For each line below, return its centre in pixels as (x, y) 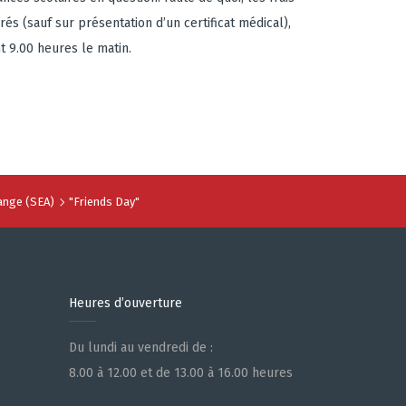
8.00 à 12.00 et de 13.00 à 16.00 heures (181, 373)
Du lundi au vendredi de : (141, 348)
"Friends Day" (104, 202)
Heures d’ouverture (126, 303)
